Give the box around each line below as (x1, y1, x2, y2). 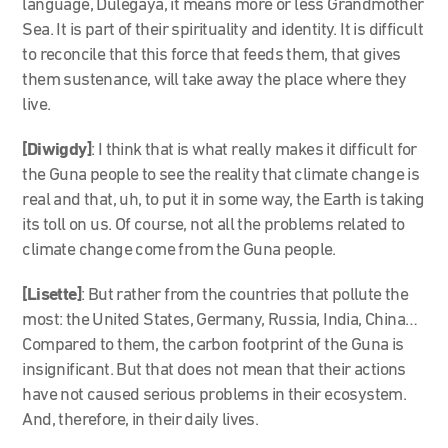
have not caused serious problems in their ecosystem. (22, 385, 407, 405)
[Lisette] (22, 285, 82, 305)
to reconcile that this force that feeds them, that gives (22, 45, 401, 65)
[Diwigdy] (22, 140, 92, 160)
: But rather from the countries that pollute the (81, 285, 409, 305)
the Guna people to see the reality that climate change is (22, 165, 420, 185)
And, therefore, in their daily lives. (22, 410, 262, 430)
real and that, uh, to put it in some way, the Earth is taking (22, 190, 425, 210)
